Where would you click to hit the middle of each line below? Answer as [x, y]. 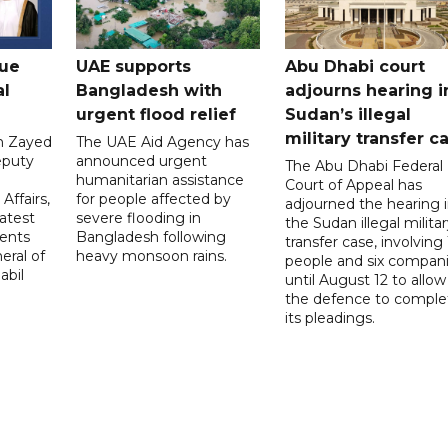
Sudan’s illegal [347, 115]
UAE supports [134, 67]
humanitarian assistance [160, 180]
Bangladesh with [149, 91]
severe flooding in [139, 218]
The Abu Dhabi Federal [363, 166]
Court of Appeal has [353, 185]
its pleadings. [329, 318]
